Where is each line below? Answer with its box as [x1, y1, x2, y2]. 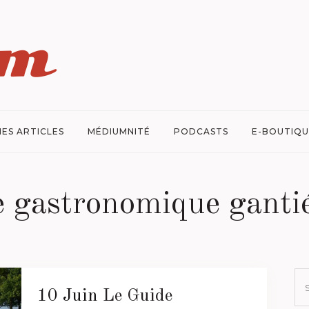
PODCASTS [173, 126, 228, 137]
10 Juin [37, 287, 98, 305]
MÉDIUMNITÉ [87, 126, 150, 137]
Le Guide [102, 287, 172, 305]
